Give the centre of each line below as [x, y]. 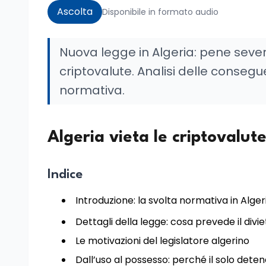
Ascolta [75, 12]
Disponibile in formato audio [160, 12]
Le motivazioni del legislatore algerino [162, 241]
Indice [65, 175]
